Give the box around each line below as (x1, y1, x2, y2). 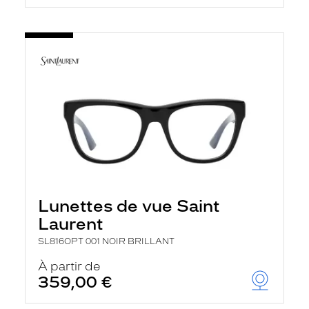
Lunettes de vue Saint (38, 196, 220, 216)
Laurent (38, 214, 103, 234)
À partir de (38, 259, 101, 273)
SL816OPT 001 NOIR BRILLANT (38, 237, 175, 246)
